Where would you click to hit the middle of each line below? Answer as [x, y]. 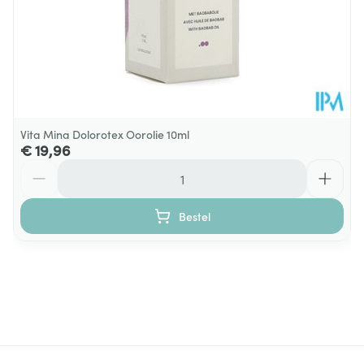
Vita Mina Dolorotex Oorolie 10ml [105, 134]
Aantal [39, 167]
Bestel [194, 216]
